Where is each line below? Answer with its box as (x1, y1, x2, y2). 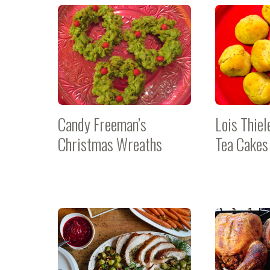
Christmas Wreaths (58, 132, 162, 156)
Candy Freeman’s (58, 112, 146, 136)
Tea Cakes (215, 132, 269, 156)
